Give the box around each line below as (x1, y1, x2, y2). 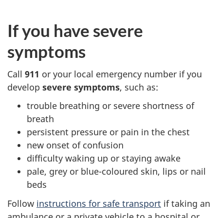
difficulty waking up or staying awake (27, 152, 181, 164)
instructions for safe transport (36, 197, 161, 209)
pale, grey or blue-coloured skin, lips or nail (27, 165, 206, 178)
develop (7, 81, 42, 93)
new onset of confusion (27, 139, 124, 151)
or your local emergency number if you (39, 68, 202, 80)
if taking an (161, 197, 210, 209)
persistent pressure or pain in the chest (27, 126, 190, 138)
